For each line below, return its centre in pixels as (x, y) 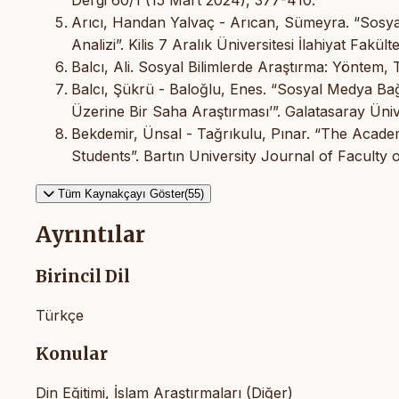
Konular (72, 354)
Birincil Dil (83, 277)
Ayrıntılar (90, 235)
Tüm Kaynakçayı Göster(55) (131, 193)
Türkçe (60, 316)
